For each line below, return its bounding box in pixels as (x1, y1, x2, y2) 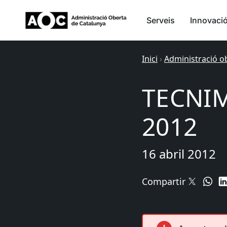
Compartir (142, 175, 185, 187)
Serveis (146, 15, 175, 25)
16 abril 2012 (142, 145, 216, 162)
